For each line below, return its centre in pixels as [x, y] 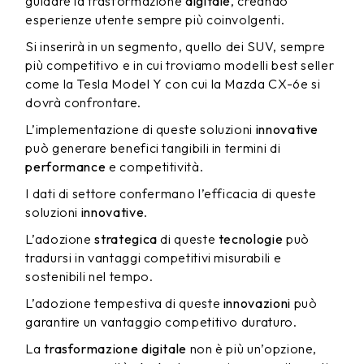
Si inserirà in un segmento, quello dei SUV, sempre [175, 46]
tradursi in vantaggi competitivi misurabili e [154, 258]
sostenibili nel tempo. [89, 276]
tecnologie [251, 239]
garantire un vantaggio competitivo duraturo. [161, 322]
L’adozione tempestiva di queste [124, 303]
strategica [126, 239]
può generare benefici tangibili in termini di [153, 148]
